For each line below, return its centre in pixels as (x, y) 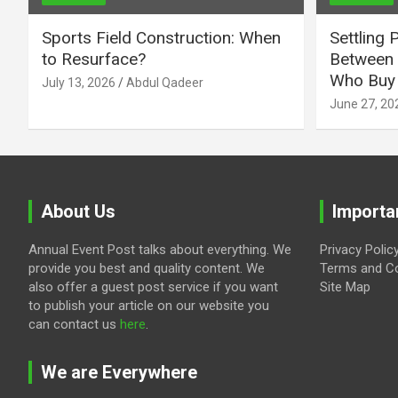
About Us (78, 211)
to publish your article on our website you (149, 305)
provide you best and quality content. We (147, 268)
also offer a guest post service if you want (153, 287)
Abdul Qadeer (165, 82)
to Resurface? (94, 59)
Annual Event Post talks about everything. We (160, 249)
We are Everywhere (119, 372)
